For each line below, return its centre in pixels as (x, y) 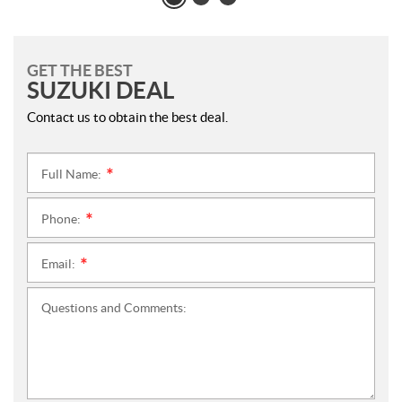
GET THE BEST (80, 70)
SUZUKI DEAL (100, 90)
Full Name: (73, 174)
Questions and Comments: (114, 308)
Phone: (62, 219)
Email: (60, 264)
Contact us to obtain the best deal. (127, 117)
